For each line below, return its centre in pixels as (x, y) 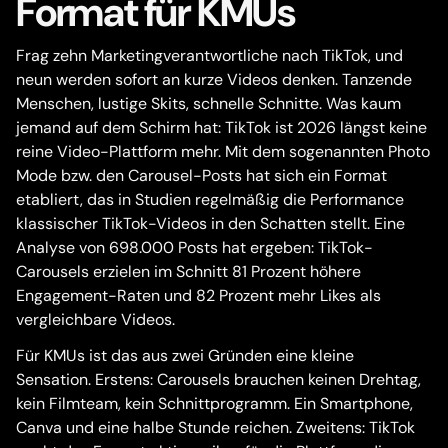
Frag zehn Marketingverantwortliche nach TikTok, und (209, 55)
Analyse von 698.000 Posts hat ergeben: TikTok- (194, 247)
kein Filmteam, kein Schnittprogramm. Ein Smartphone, (214, 403)
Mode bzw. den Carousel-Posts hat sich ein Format (201, 175)
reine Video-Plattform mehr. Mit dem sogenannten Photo (223, 151)
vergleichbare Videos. (95, 319)
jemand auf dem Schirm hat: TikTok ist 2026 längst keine (221, 127)
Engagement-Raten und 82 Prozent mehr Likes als (198, 295)
